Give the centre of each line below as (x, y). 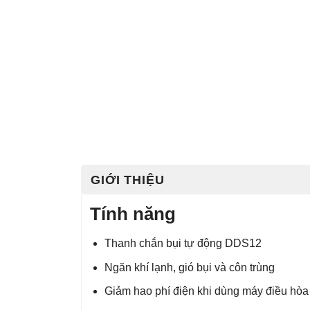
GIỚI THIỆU (128, 180)
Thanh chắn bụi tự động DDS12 (183, 244)
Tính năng (133, 214)
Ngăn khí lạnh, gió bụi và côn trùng (189, 267)
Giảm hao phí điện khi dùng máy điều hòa (206, 291)
